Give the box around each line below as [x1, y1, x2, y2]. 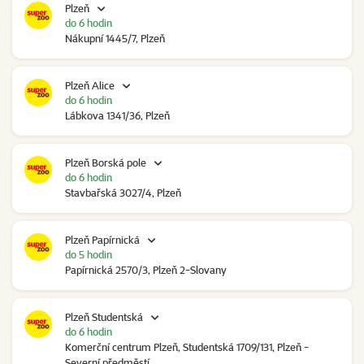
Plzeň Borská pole [65, 156, 146, 170]
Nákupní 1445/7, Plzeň [65, 32, 165, 45]
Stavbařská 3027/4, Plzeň [65, 186, 181, 200]
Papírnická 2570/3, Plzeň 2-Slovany [65, 263, 227, 277]
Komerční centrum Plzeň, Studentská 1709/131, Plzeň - [65, 340, 309, 354]
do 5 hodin [65, 248, 112, 262]
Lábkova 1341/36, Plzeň [65, 109, 170, 123]
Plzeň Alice [65, 79, 115, 93]
